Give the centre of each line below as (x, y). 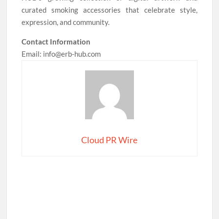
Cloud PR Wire (109, 140)
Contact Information (56, 41)
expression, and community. (66, 22)
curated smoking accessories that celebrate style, (109, 10)
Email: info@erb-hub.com (61, 54)
